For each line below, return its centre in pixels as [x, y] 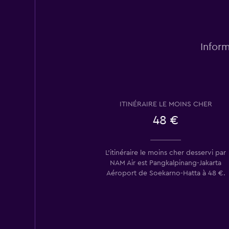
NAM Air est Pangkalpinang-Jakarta [166, 163]
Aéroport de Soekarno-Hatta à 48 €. [166, 173]
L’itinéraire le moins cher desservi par [166, 153]
